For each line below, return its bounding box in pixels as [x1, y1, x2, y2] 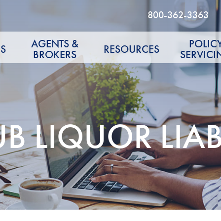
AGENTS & [31, 37, 79, 51]
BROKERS [33, 47, 77, 62]
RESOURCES [103, 42, 159, 57]
